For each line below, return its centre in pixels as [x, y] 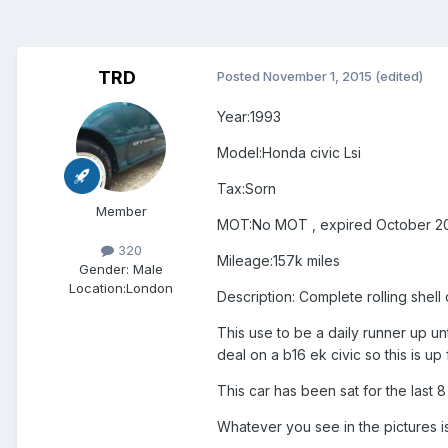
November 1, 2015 [317, 76]
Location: [97, 288]
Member [121, 211]
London [149, 288]
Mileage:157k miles [278, 261]
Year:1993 [249, 117]
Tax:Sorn [246, 189]
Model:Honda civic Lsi [289, 153]
